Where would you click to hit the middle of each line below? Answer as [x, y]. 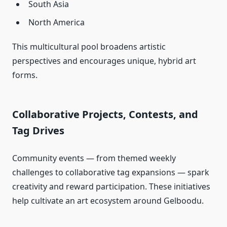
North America [56, 23]
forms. [25, 75]
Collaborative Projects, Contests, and [105, 115]
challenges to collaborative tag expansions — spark [111, 173]
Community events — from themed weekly [94, 158]
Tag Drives [38, 131]
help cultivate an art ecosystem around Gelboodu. [108, 201]
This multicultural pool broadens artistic [89, 47]
